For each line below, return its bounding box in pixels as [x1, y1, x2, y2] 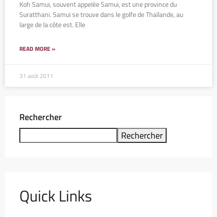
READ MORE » [19, 44, 55, 53]
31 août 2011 [19, 71, 53, 80]
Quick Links [19, 184, 92, 207]
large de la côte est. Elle [19, 19, 85, 30]
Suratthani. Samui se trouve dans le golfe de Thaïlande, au [19, 9, 183, 19]
